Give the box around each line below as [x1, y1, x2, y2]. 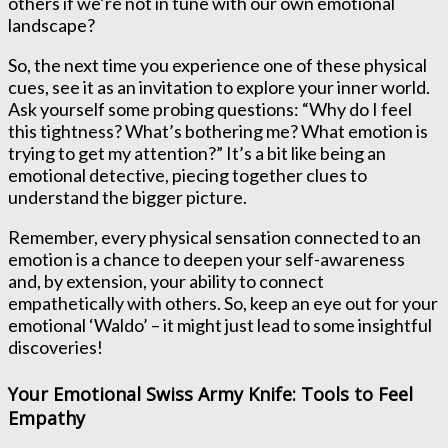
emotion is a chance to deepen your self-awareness [8, 247, 405, 270]
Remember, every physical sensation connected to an [8, 225, 421, 248]
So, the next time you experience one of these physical [8, 53, 427, 76]
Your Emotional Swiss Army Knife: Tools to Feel [8, 381, 413, 406]
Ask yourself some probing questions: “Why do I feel [8, 97, 412, 120]
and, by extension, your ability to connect [8, 269, 324, 292]
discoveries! [8, 335, 103, 358]
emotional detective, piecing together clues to [8, 163, 367, 186]
